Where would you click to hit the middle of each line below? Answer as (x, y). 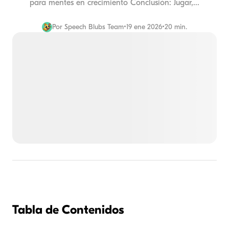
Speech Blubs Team (94, 27)
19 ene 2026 (144, 27)
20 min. (176, 27)
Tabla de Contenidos (68, 210)
